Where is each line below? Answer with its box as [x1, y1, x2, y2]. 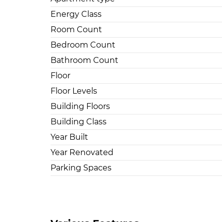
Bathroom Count [51, 55, 118, 65]
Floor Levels [51, 86, 97, 96]
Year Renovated [51, 148, 113, 158]
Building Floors [51, 102, 110, 111]
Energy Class [51, 9, 102, 19]
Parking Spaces [51, 163, 111, 173]
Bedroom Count [51, 40, 115, 50]
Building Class [51, 117, 107, 127]
